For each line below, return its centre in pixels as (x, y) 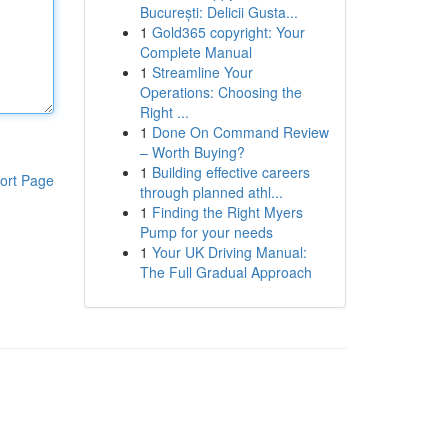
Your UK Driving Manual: (229, 252)
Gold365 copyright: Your (228, 32)
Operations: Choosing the (220, 92)
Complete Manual (195, 52)
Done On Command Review (240, 132)
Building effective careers (230, 172)
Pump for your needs (206, 232)
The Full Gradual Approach (225, 272)
